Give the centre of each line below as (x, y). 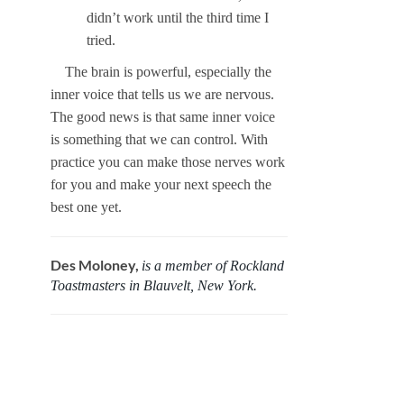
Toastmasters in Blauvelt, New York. (154, 286)
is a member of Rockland (213, 266)
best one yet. (86, 207)
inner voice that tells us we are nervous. (162, 95)
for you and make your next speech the (161, 185)
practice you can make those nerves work (168, 162)
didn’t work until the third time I (178, 18)
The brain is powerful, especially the (168, 72)
